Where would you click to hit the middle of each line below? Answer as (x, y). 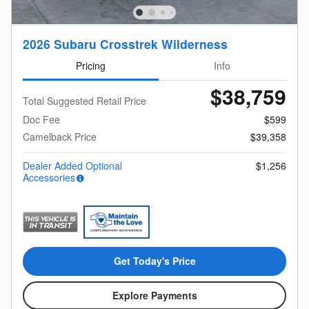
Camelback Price (60, 137)
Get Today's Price (154, 261)
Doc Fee (41, 120)
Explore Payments (154, 295)
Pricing (90, 65)
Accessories (49, 178)
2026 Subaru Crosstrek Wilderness (125, 43)
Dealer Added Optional (72, 166)
